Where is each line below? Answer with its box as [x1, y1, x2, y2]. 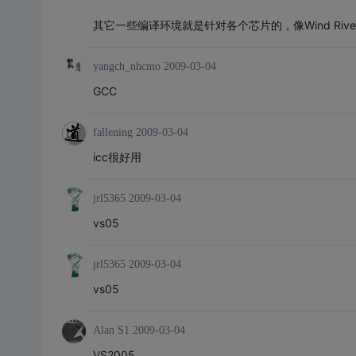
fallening [92, 126, 133, 138]
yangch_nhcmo [92, 60, 161, 72]
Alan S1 [92, 324, 130, 336]
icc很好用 [92, 150, 141, 164]
